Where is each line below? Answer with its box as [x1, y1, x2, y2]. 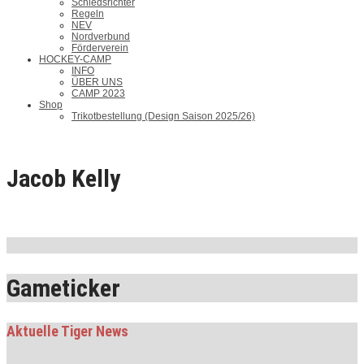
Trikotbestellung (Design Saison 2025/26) [71, 110, 255, 122]
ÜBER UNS [71, 76, 123, 88]
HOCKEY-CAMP [39, 54, 111, 65]
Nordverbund [71, 31, 130, 42]
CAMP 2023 [71, 88, 125, 99]
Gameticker [6, 274, 120, 303]
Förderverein [71, 42, 128, 54]
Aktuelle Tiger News [6, 322, 128, 340]
